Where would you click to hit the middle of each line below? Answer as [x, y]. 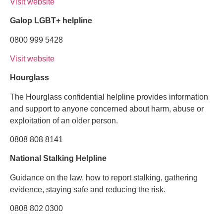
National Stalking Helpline [58, 159]
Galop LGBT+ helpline [51, 21]
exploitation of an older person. [64, 120]
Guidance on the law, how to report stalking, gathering [104, 177]
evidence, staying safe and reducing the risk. [88, 189]
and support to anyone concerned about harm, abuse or [107, 109]
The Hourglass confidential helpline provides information [109, 97]
